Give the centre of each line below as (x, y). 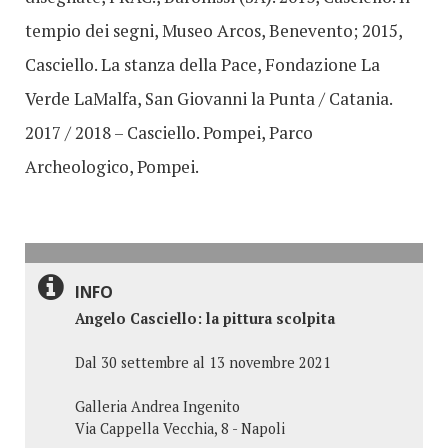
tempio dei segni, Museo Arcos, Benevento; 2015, (213, 30)
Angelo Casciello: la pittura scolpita (205, 318)
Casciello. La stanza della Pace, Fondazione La (202, 64)
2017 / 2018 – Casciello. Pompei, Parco (169, 132)
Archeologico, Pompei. (112, 166)
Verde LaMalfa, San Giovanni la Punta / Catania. (208, 98)
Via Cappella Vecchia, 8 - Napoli (180, 428)
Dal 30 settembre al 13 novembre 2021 (203, 362)
